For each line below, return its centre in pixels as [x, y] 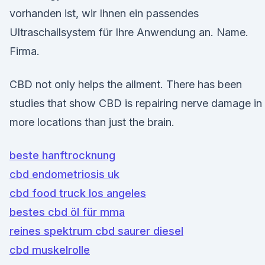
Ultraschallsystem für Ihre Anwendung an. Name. [129, 32]
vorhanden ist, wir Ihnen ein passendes [104, 13]
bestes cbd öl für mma [67, 212]
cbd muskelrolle [50, 250]
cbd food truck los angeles [78, 193]
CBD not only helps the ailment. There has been [126, 84]
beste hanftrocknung [62, 155]
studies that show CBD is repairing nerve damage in [136, 103]
